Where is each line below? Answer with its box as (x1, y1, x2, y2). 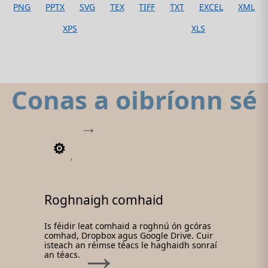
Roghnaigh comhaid (44, 191, 163, 208)
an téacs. (44, 248, 80, 260)
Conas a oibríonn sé (11, 83, 257, 117)
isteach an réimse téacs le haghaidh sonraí (44, 239, 217, 251)
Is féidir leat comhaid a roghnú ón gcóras (44, 220, 211, 232)
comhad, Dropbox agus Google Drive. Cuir (44, 229, 213, 241)
